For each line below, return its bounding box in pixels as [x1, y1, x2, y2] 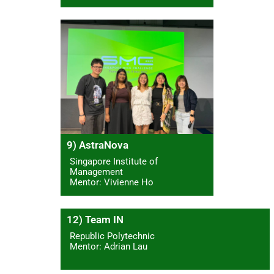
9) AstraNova [67, 139, 129, 152]
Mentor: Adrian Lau [70, 240, 148, 252]
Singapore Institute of [70, 156, 158, 168]
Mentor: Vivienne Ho [70, 177, 154, 188]
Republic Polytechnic [70, 230, 155, 242]
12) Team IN [67, 213, 124, 226]
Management [70, 166, 124, 178]
